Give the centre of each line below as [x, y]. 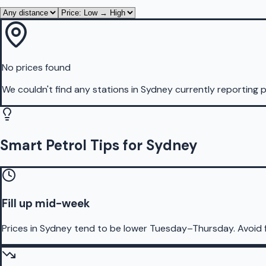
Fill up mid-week [46, 204]
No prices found [36, 67]
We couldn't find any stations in [71, 89]
